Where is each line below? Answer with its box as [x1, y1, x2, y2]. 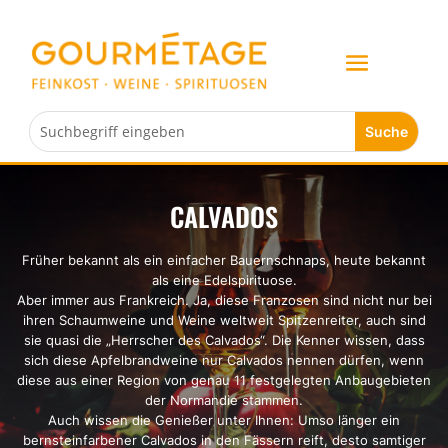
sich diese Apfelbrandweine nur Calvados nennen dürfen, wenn [24, 351, 424, 368]
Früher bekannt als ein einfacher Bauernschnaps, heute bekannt [22, 251, 426, 268]
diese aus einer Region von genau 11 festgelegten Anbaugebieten [17, 371, 431, 388]
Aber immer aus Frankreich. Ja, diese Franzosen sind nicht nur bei [16, 291, 432, 308]
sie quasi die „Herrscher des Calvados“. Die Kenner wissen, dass [23, 331, 425, 348]
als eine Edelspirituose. [151, 271, 297, 288]
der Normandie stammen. [145, 391, 303, 408]
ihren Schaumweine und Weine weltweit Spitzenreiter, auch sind [22, 311, 426, 328]
